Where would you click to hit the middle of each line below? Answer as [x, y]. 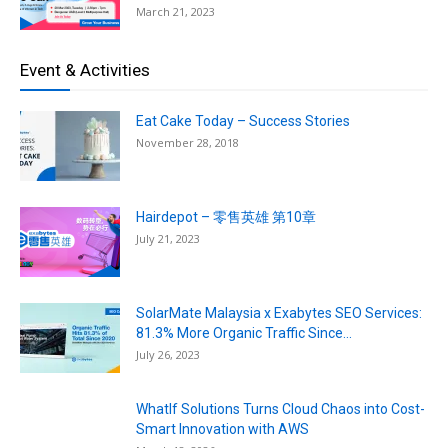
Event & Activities [85, 69]
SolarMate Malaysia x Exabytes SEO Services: [279, 312]
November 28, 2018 [187, 142]
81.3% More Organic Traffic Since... [244, 332]
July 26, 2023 [168, 354]
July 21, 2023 [168, 238]
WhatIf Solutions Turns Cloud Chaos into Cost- [280, 408]
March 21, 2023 [175, 11]
